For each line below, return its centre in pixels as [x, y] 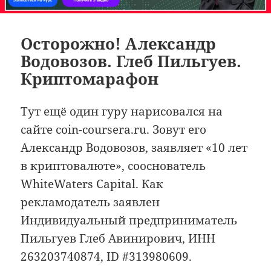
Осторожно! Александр [119, 43]
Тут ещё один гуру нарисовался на [122, 111]
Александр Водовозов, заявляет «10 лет [134, 147]
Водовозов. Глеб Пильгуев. [131, 61]
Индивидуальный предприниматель [129, 220]
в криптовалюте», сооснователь [113, 165]
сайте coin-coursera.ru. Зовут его [114, 129]
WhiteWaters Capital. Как [92, 184]
